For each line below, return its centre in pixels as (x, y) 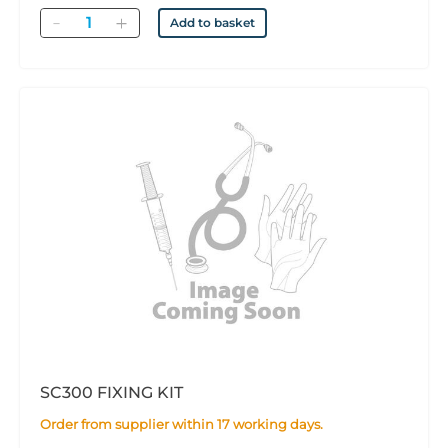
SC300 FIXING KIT (111, 392)
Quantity (101, 18)
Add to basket (212, 22)
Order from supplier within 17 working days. (187, 424)
